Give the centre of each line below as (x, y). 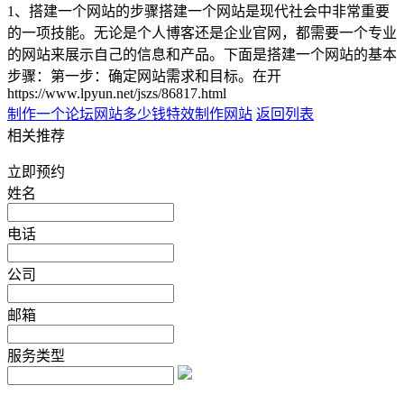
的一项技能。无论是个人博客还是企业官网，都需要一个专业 (202, 33)
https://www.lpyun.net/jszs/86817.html (117, 94)
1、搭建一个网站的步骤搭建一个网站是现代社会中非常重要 (198, 12)
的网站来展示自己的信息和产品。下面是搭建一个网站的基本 (202, 55)
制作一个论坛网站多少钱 (87, 115)
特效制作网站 (209, 115)
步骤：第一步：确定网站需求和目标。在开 (144, 77)
